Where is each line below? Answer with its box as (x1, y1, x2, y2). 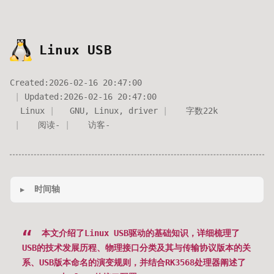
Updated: (24, 92, 64, 102)
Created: (10, 78, 49, 87)
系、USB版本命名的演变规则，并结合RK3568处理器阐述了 (22, 257, 246, 267)
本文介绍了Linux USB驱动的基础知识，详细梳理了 (37, 228, 240, 238)
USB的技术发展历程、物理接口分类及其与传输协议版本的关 (22, 243, 251, 253)
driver (128, 106, 158, 116)
